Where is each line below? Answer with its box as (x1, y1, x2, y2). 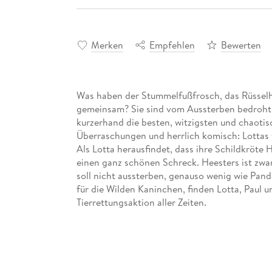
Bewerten (220, 38, 261, 52)
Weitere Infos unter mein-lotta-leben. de (76, 222, 246, 236)
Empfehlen (149, 38, 195, 52)
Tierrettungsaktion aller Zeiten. (76, 195, 206, 209)
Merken (90, 38, 123, 52)
